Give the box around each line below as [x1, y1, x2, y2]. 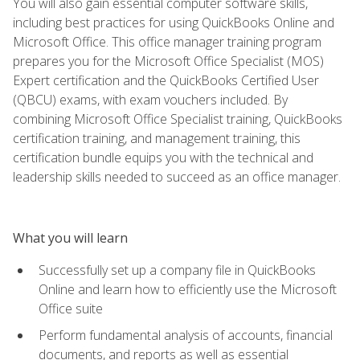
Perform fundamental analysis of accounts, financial [39, 325, 333, 344]
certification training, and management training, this [13, 129, 301, 147]
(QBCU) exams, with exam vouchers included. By [13, 90, 288, 108]
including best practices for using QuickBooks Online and [13, 13, 334, 31]
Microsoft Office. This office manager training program [13, 32, 321, 51]
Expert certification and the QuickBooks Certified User [13, 71, 319, 89]
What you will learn [13, 228, 128, 247]
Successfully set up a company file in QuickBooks [39, 260, 316, 279]
